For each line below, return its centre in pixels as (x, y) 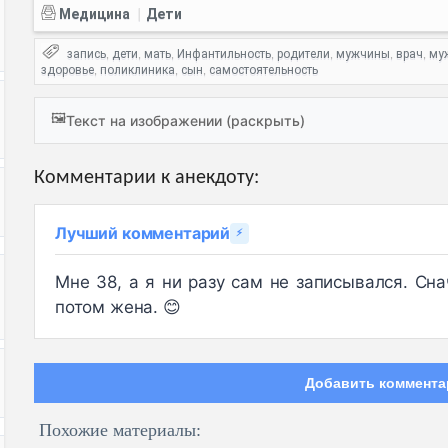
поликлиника (137, 70)
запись (86, 54)
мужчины (363, 54)
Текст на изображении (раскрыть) (185, 120)
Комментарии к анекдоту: (146, 178)
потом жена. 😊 (118, 307)
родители (303, 54)
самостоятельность (263, 70)
